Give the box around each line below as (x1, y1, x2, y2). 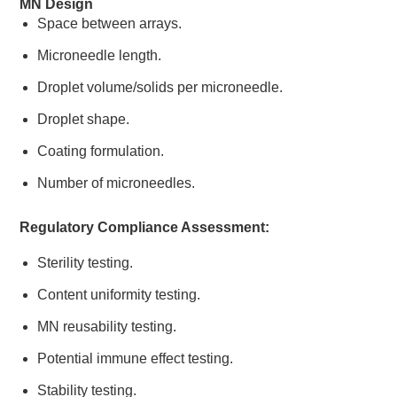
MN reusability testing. (37, 318, 177, 334)
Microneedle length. (37, 47, 162, 63)
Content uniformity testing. (37, 286, 201, 302)
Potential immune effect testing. (37, 350, 234, 366)
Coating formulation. (37, 143, 165, 159)
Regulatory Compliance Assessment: (19, 219, 270, 235)
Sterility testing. (37, 254, 134, 270)
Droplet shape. (37, 111, 130, 127)
